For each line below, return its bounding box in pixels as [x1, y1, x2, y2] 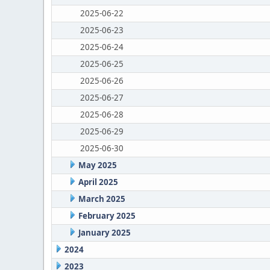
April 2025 [78, 177, 118, 187]
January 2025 [78, 227, 131, 238]
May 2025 [78, 160, 117, 171]
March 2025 [78, 193, 125, 204]
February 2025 [78, 210, 136, 221]
